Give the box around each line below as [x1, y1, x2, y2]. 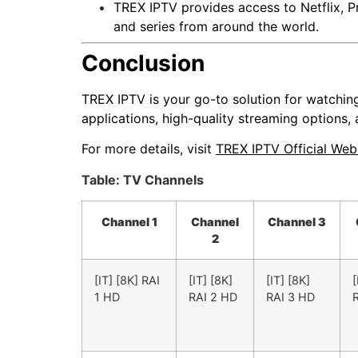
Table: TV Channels [82, 171, 204, 188]
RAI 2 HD [189, 290, 237, 304]
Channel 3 [268, 215, 326, 229]
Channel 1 [101, 215, 157, 229]
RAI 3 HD [266, 290, 315, 304]
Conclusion [82, 49, 205, 77]
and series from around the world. [113, 18, 319, 34]
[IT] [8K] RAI [94, 273, 160, 288]
